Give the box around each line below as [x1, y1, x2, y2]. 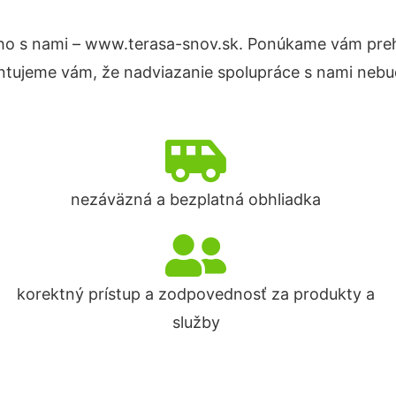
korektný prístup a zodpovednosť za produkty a [17, 285, 376, 303]
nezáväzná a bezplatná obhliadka [71, 190, 322, 209]
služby [171, 313, 220, 331]
